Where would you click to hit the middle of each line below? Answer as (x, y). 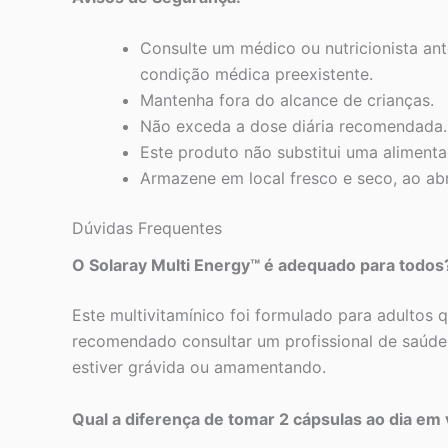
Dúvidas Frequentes (147, 228)
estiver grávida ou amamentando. (199, 367)
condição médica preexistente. (256, 74)
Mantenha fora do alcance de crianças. (287, 100)
